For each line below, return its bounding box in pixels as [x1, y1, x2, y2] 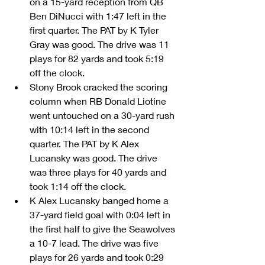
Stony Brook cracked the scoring [30, 81, 170, 93]
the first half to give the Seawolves [30, 223, 177, 235]
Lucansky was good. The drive [30, 152, 160, 164]
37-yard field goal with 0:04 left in [30, 209, 173, 221]
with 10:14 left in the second [30, 124, 151, 135]
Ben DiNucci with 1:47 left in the [30, 10, 169, 22]
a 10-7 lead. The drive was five [30, 237, 161, 249]
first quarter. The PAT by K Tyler [30, 24, 161, 36]
